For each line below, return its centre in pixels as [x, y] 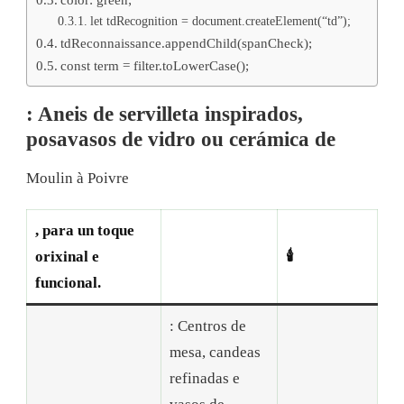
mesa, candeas [215, 353]
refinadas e [204, 379]
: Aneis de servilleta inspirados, [165, 114]
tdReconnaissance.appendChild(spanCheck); [187, 42]
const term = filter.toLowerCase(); [155, 65]
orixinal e [67, 257]
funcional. [68, 283]
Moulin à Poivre [78, 179]
